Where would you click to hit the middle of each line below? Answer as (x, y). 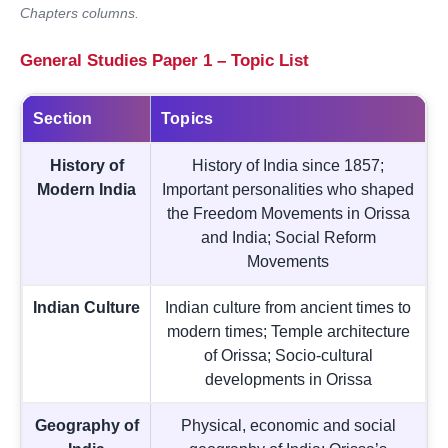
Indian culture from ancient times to (288, 307)
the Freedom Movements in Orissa (288, 213)
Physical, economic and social (288, 425)
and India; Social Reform (288, 237)
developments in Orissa (288, 379)
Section (63, 118)
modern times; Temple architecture (288, 331)
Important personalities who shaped (288, 189)
